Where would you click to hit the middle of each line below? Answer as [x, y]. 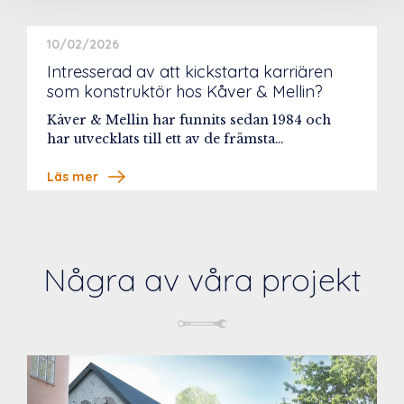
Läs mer [73, 177]
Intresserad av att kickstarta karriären [190, 72]
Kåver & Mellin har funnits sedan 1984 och [189, 120]
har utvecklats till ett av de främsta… [165, 139]
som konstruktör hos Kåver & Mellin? [185, 92]
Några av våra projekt [202, 280]
